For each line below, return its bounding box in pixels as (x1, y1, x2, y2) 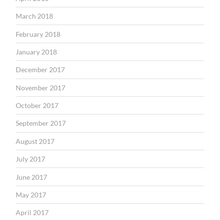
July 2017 (16, 155, 45, 164)
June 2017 (16, 172, 47, 181)
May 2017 (16, 190, 46, 199)
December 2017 (16, 65, 65, 74)
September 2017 (16, 119, 66, 128)
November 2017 (16, 83, 65, 92)
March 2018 (16, 12, 53, 21)
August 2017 (16, 137, 55, 145)
